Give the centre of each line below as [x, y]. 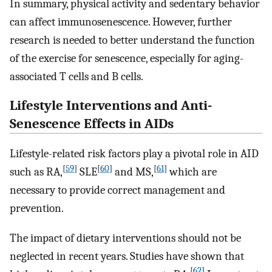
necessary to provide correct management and [117, 190]
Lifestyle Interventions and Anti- [111, 106]
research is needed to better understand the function [132, 40]
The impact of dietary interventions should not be [125, 238]
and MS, [133, 172]
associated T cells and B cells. [76, 76]
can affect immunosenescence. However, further [121, 22]
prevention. [37, 209]
